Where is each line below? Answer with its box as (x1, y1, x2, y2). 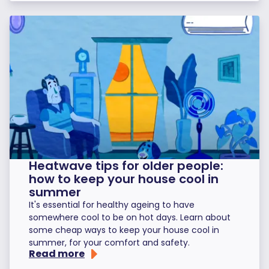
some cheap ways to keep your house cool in (29, 224, 219, 237)
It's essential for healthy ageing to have (29, 199, 195, 211)
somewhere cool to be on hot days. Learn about (29, 211, 231, 224)
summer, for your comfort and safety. (29, 237, 190, 249)
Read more (29, 247, 85, 261)
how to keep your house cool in (29, 171, 219, 188)
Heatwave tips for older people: (29, 157, 223, 175)
